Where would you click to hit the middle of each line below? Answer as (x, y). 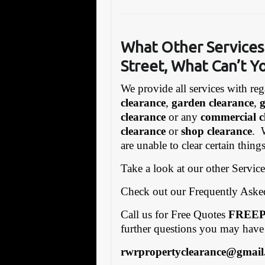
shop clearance (217, 131)
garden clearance (213, 102)
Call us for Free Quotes (175, 214)
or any (183, 117)
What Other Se (172, 47)
